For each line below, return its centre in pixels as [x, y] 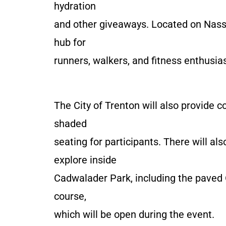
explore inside [85, 160]
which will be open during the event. [134, 214]
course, [70, 196]
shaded [70, 123]
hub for [70, 42]
